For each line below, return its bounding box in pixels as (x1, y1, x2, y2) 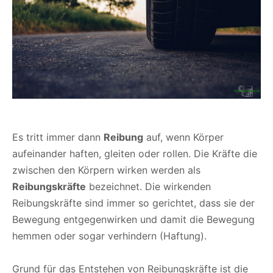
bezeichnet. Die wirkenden (86, 180, 211, 193)
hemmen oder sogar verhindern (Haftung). (12, 229, 207, 242)
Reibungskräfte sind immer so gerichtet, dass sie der (12, 196, 255, 209)
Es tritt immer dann (12, 130, 104, 143)
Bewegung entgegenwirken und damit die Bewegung (12, 213, 255, 225)
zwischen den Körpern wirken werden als (12, 163, 200, 176)
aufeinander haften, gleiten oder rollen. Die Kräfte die (12, 147, 257, 160)
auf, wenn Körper (143, 130, 224, 143)
